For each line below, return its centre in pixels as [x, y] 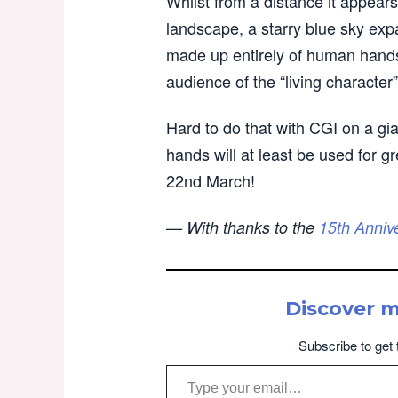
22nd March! [211, 180]
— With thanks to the [243, 227]
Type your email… [192, 364]
